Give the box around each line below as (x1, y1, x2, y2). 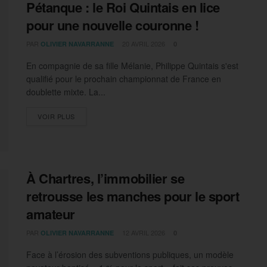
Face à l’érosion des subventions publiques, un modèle (26, 249, 234, 261)
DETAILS (74, 111, 103, 120)
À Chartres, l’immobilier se (26, 169, 185, 188)
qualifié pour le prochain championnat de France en (26, 73, 221, 85)
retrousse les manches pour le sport (26, 187, 240, 206)
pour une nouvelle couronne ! (26, 15, 199, 35)
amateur (26, 204, 75, 224)
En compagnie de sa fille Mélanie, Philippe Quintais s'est (26, 60, 238, 72)
